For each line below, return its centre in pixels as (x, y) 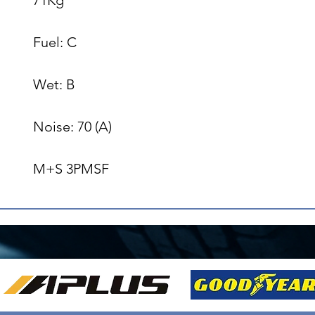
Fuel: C (55, 42)
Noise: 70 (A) (72, 126)
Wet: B (54, 84)
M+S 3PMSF (71, 168)
